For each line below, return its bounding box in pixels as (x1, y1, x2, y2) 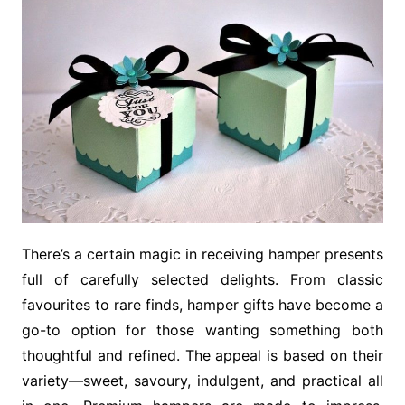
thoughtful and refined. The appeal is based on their (21, 345, 384, 364)
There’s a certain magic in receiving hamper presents (21, 244, 384, 263)
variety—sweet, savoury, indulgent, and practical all (21, 371, 384, 390)
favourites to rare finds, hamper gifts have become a (21, 295, 384, 314)
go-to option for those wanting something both (21, 320, 384, 339)
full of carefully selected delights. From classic (21, 269, 384, 288)
